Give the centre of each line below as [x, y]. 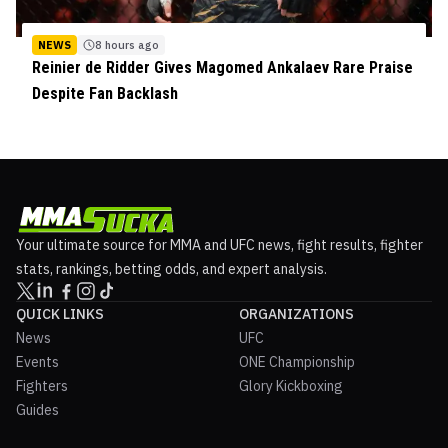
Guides [37, 409]
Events [37, 361]
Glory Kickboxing [291, 385]
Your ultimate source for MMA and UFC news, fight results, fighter [219, 244]
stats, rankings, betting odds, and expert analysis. [171, 268]
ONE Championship [297, 361]
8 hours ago [127, 44]
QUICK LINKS [60, 313]
